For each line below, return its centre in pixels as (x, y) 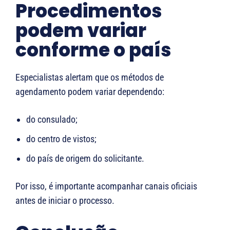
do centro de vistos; (61, 139)
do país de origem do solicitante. (85, 158)
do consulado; (52, 119)
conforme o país (93, 50)
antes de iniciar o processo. (65, 200)
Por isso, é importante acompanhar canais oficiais (106, 186)
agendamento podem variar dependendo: (90, 91)
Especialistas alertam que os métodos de (90, 77)
